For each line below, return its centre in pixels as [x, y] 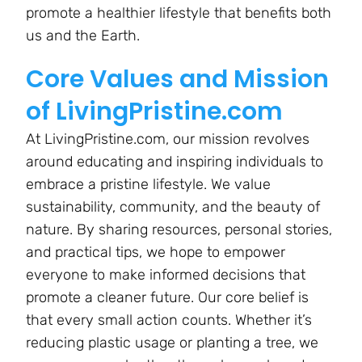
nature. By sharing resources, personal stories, [179, 230]
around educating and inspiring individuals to [175, 162]
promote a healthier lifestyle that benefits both [179, 13]
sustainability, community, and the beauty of [173, 207]
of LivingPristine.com [154, 112]
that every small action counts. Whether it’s [169, 320]
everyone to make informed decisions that [166, 275]
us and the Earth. [83, 36]
